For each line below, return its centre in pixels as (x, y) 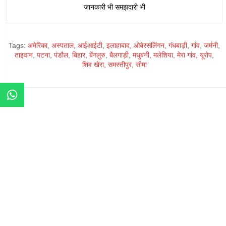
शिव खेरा (93, 65)
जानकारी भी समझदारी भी (114, 7)
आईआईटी (90, 45)
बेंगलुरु (97, 55)
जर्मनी (211, 45)
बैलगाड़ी (119, 55)
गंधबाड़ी (178, 45)
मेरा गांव (186, 55)
